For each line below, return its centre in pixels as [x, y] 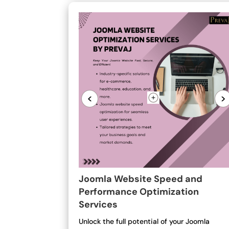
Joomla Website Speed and [141, 179]
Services [98, 204]
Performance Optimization [139, 191]
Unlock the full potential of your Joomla [144, 221]
